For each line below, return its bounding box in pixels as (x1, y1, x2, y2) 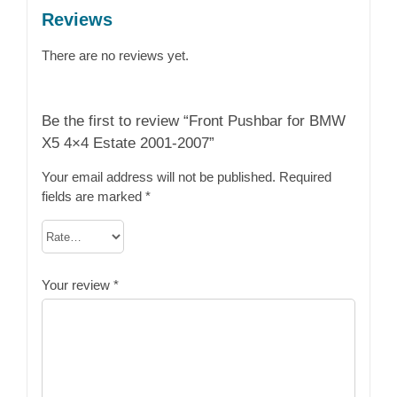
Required (278, 169, 331, 185)
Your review (41, 277, 113, 293)
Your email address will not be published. (41, 169, 276, 185)
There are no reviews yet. (41, 48, 189, 64)
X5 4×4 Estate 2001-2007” (41, 134, 214, 152)
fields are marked (41, 189, 145, 205)
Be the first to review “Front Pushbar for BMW (41, 112, 346, 130)
